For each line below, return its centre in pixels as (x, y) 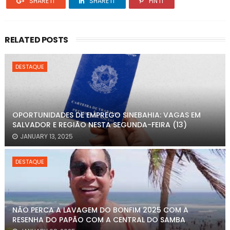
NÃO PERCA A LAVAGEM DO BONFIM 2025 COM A (100, 210)
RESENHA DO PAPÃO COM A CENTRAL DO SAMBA (99, 220)
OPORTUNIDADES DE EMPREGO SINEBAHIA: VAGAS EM (106, 115)
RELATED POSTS (36, 40)
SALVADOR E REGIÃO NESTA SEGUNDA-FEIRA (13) (99, 125)
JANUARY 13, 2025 (46, 136)
